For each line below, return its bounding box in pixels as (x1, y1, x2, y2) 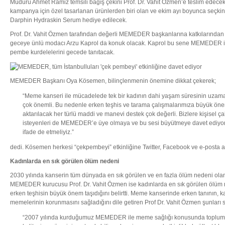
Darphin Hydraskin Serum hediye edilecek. (10, 17, 127, 24)
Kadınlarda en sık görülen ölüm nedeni (10, 157, 119, 165)
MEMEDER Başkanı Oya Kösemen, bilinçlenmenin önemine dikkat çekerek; (10, 77, 216, 84)
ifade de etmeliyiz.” (23, 128, 74, 136)
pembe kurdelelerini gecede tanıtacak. (10, 49, 115, 56)
